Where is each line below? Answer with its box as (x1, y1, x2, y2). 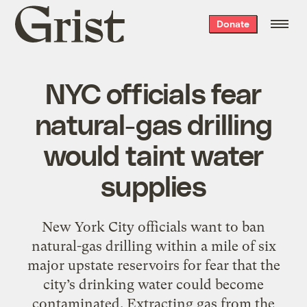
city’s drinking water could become (43, 275, 264, 293)
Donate (216, 18, 249, 29)
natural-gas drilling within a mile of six (31, 237, 276, 254)
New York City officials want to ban (42, 218, 265, 235)
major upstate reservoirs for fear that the (27, 256, 280, 273)
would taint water (43, 136, 264, 171)
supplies (101, 167, 206, 202)
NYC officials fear (45, 75, 262, 110)
